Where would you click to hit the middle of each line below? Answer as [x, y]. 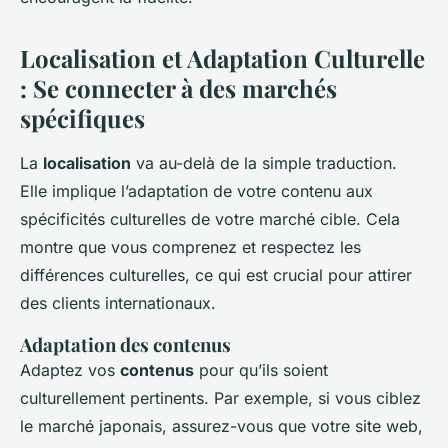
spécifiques [82, 118]
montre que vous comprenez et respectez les [190, 247]
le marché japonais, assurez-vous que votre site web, [221, 426]
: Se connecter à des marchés [178, 88]
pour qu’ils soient [261, 370]
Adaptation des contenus [125, 345]
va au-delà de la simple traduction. [264, 163]
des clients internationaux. [118, 303]
